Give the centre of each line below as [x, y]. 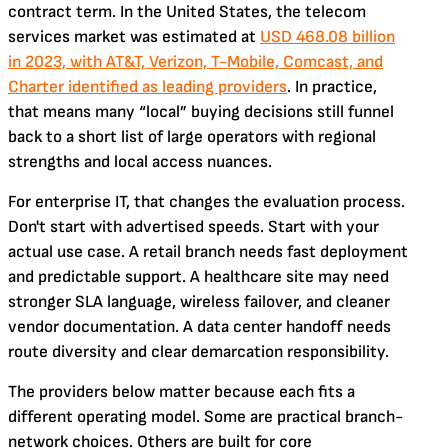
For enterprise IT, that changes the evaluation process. [206, 202]
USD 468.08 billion [327, 37]
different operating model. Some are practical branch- [205, 417]
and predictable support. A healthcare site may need [198, 277]
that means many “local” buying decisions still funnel [201, 112]
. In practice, [332, 87]
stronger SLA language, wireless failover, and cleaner [199, 302]
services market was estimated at [134, 37]
